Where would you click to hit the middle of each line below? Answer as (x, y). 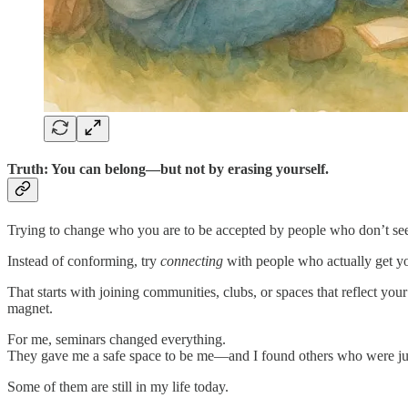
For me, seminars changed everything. (117, 339)
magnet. (30, 308)
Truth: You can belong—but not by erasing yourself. (168, 169)
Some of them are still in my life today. (118, 386)
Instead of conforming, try (84, 260)
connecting (192, 260)
